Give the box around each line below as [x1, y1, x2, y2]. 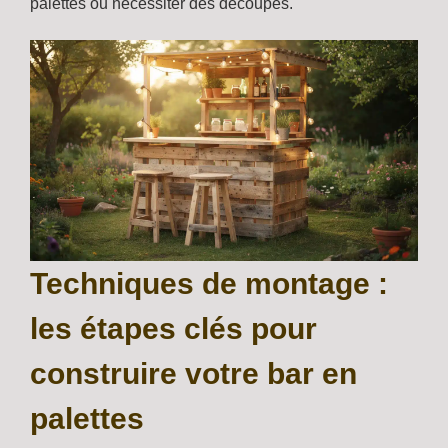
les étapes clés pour [30, 312, 317, 346]
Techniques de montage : [30, 267, 388, 301]
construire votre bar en [30, 357, 357, 391]
